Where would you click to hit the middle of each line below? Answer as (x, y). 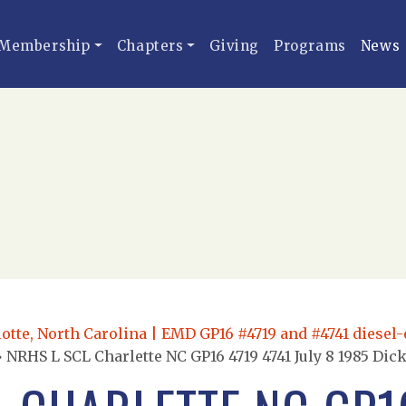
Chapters (150, 46)
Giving (235, 46)
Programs (310, 46)
